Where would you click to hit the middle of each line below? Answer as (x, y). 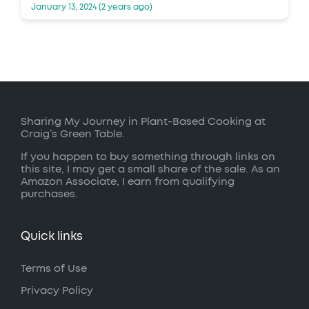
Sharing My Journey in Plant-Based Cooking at (143, 122)
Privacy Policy (57, 290)
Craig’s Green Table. (73, 134)
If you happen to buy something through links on (148, 157)
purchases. (49, 195)
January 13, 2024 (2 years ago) (92, 7)
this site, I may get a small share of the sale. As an (150, 170)
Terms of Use (54, 268)
